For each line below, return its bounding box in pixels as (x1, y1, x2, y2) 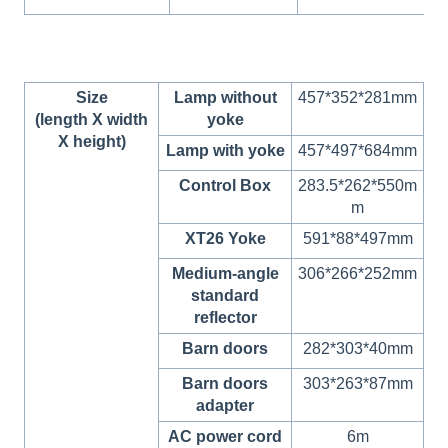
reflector (193, 309, 257, 327)
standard (191, 287, 259, 305)
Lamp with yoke (165, 142, 285, 160)
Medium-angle (171, 265, 279, 283)
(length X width (35, 111, 148, 129)
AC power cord (168, 428, 282, 446)
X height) (57, 133, 126, 151)
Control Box (179, 177, 271, 195)
